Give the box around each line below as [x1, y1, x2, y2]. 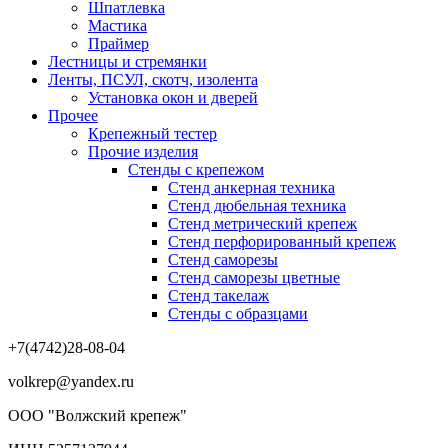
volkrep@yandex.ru [8, 373, 134, 391]
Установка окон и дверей [88, 89, 258, 107]
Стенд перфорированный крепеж [168, 233, 396, 251]
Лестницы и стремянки [48, 53, 207, 71]
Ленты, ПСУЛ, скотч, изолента [48, 71, 258, 89]
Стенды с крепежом [128, 161, 264, 179]
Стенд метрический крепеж [168, 215, 357, 233]
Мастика [88, 17, 147, 35]
